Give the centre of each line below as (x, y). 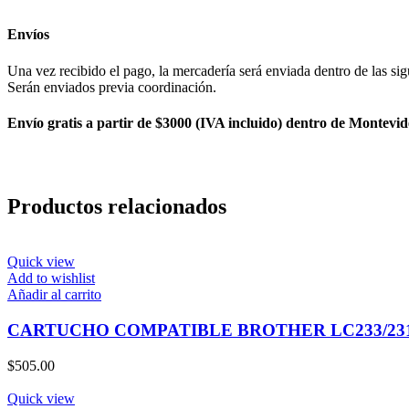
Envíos (28, 35)
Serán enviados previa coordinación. (112, 87)
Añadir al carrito (54, 295)
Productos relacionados (117, 207)
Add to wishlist (51, 278)
